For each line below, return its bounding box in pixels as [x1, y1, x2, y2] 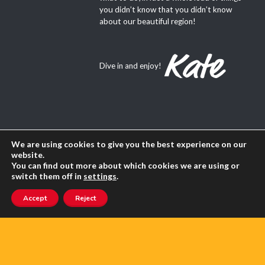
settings [83, 171, 117, 181]
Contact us [32, 160, 72, 170]
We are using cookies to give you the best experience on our [11, 139, 247, 149]
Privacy [31, 205, 58, 215]
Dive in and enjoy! [99, 61, 161, 71]
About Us [33, 137, 67, 147]
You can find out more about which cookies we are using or [11, 160, 240, 170]
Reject [75, 193, 96, 203]
